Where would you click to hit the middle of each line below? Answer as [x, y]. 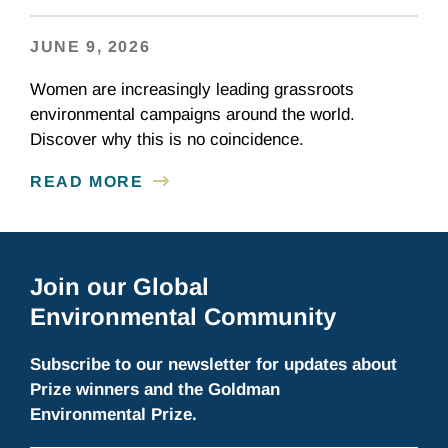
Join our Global [119, 287]
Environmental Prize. [113, 415]
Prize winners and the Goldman [155, 390]
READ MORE [87, 182]
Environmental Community [183, 317]
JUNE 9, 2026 [90, 47]
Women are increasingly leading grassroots [192, 90]
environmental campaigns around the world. [192, 115]
